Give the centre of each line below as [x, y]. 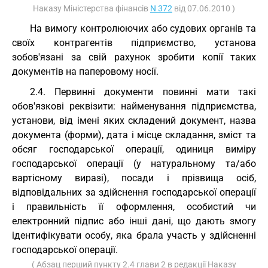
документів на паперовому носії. [85, 71]
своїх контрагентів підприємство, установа [134, 43]
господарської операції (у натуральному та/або [134, 164]
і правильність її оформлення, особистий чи [134, 207]
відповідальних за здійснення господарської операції [134, 192]
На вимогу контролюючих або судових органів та [143, 28]
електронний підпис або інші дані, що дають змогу [134, 221]
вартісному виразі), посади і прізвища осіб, [134, 178]
